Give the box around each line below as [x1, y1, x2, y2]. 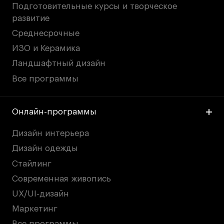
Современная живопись [12, 174, 111, 183]
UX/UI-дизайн [12, 189, 69, 198]
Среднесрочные [12, 29, 80, 38]
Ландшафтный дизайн [12, 59, 106, 68]
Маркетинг [12, 204, 58, 213]
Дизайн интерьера [12, 129, 89, 138]
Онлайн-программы [12, 107, 97, 116]
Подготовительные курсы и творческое [12, 2, 177, 11]
